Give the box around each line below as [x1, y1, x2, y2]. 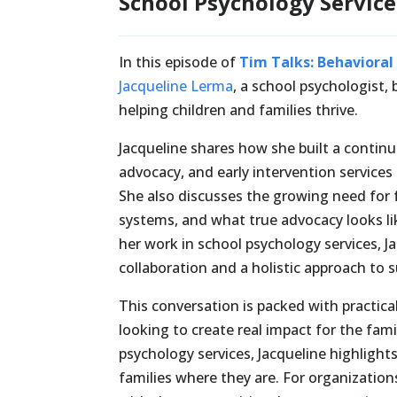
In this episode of [119, 52, 237, 73]
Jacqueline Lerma [119, 76, 234, 97]
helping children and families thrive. [119, 100, 359, 121]
